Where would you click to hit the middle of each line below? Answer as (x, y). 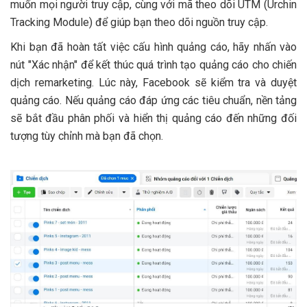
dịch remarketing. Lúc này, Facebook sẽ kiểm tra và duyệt (153, 82)
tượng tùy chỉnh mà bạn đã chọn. (87, 136)
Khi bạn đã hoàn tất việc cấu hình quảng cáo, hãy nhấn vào (153, 47)
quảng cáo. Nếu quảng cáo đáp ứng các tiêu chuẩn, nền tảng (153, 100)
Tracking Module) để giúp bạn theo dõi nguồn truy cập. (139, 22)
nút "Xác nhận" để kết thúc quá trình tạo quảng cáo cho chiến (153, 64)
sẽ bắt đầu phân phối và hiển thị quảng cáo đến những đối (153, 118)
